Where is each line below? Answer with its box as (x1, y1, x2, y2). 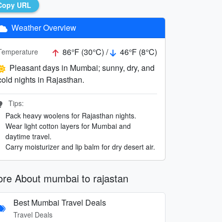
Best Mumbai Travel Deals (13, 196, 106, 208)
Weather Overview (9, 21, 76, 33)
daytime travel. (5, 131, 52, 141)
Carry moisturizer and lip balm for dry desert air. (5, 141, 155, 152)
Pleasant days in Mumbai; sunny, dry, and (9, 61, 155, 73)
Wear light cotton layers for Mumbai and (5, 120, 131, 131)
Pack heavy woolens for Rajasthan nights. (5, 110, 136, 120)
